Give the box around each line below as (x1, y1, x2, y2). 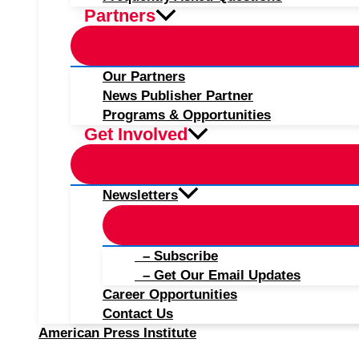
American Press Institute (38, 325, 196, 341)
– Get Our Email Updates (135, 268, 301, 283)
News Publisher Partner (103, 88, 253, 103)
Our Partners (103, 69, 185, 84)
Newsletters (103, 188, 178, 203)
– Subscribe (135, 248, 218, 264)
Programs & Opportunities (103, 107, 271, 123)
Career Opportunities (103, 287, 237, 302)
